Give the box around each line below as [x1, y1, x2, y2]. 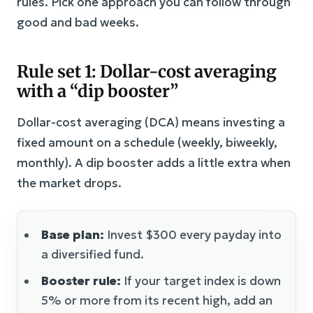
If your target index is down [121, 272, 281, 289]
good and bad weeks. [17, 14, 139, 30]
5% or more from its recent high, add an [41, 292, 272, 308]
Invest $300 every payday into [104, 226, 282, 242]
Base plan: [41, 226, 104, 242]
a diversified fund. [41, 246, 144, 262]
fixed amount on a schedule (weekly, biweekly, [17, 134, 277, 150]
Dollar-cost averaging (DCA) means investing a [17, 114, 285, 130]
